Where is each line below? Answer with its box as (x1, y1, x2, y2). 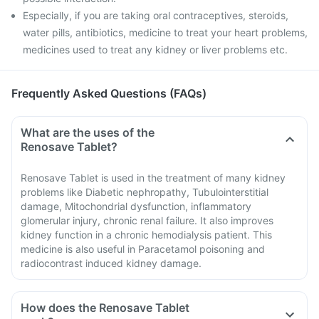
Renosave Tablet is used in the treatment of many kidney (21, 172, 286, 184)
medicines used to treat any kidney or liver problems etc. (23, 43, 288, 56)
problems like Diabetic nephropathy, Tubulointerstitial (21, 186, 268, 198)
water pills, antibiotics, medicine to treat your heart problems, (23, 26, 308, 38)
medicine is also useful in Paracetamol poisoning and (21, 243, 265, 255)
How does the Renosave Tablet (21, 300, 189, 315)
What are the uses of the (21, 125, 155, 140)
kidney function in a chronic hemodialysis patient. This (21, 229, 272, 241)
